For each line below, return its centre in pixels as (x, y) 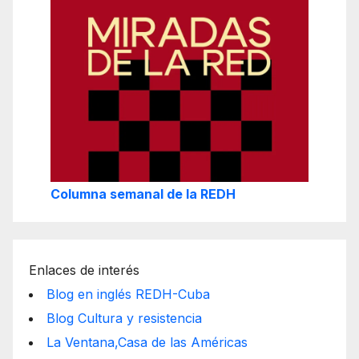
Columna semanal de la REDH (143, 194)
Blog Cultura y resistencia (124, 318)
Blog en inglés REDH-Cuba (128, 294)
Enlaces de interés (84, 270)
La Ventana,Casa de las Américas (147, 342)
